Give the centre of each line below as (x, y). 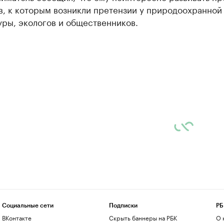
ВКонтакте (16, 217)
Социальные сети (27, 205)
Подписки (123, 205)
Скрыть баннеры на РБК (143, 217)
